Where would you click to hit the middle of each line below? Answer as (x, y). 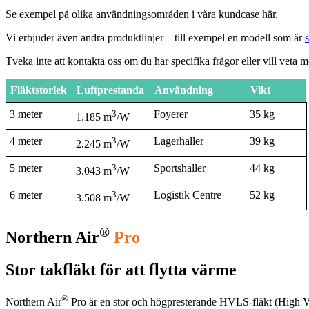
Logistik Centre (188, 195)
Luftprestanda (110, 90)
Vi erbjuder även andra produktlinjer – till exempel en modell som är (155, 38)
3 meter (26, 114)
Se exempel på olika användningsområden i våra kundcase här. (142, 14)
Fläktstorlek (39, 90)
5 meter (26, 168)
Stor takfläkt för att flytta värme (121, 269)
